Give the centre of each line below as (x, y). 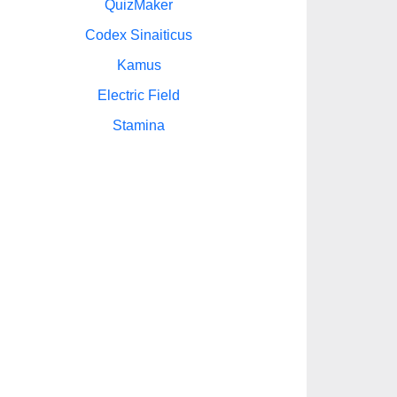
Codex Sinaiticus (139, 35)
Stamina (139, 125)
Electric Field (139, 95)
